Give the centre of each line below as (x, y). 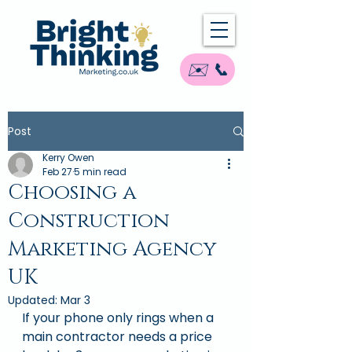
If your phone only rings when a (119, 318)
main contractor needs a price (119, 337)
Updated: (34, 300)
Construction (89, 221)
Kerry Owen (68, 158)
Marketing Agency (112, 249)
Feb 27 (57, 172)
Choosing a (72, 193)
